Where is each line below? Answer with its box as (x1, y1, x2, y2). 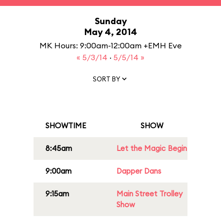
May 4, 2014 (84, 26, 137, 37)
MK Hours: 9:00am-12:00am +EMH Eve (39, 40, 182, 50)
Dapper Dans (116, 166, 161, 176)
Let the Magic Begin (116, 144, 187, 153)
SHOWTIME (45, 121, 86, 130)
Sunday (94, 15, 127, 27)
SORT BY (93, 74, 120, 83)
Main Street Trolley (116, 189, 183, 198)
